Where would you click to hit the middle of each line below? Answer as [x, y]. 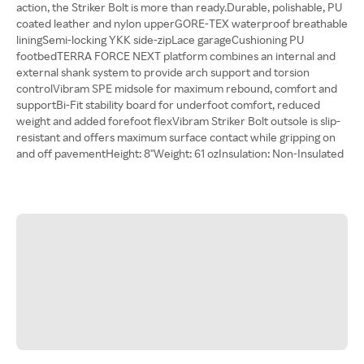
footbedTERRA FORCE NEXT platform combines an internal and [176, 56]
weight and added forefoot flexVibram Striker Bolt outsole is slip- [178, 121]
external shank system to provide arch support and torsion [163, 72]
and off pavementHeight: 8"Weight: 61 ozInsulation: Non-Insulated [180, 153]
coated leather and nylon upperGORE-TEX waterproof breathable [182, 23]
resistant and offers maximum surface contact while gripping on [176, 137]
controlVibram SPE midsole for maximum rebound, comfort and [177, 88]
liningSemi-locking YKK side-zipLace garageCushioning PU [160, 39]
